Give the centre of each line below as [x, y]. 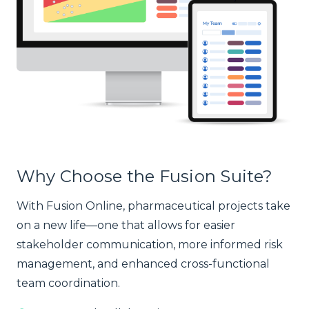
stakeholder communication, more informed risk [150, 244]
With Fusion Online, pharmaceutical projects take [153, 206]
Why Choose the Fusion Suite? [145, 177]
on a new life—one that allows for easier [126, 225]
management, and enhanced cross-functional [143, 263]
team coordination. [68, 283]
